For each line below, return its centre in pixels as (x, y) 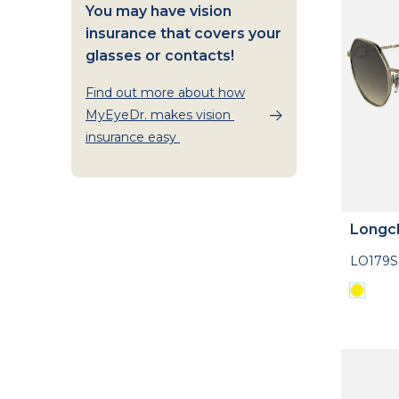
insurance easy (133, 137)
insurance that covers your (183, 33)
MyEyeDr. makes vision (160, 114)
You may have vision (159, 11)
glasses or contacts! (162, 55)
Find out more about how (165, 92)
